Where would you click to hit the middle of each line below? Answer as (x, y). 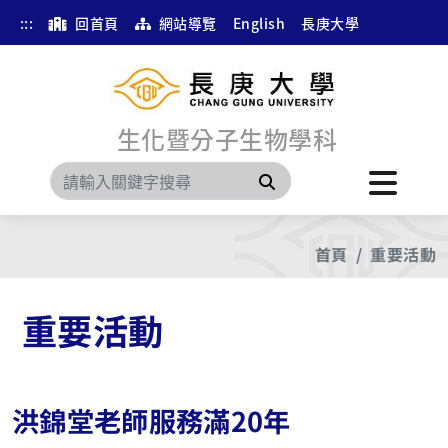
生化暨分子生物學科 (227, 138)
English (259, 23)
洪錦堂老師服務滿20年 (151, 419)
